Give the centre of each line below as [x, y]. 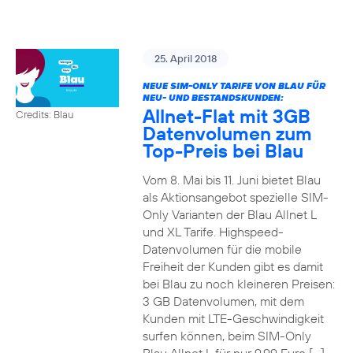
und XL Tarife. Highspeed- [213, 232]
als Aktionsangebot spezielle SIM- [235, 197]
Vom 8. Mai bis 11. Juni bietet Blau [231, 180]
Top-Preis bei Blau [223, 150]
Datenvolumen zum [227, 133]
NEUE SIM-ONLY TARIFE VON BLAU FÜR [234, 85]
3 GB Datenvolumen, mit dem [223, 301]
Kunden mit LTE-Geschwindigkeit [233, 318]
